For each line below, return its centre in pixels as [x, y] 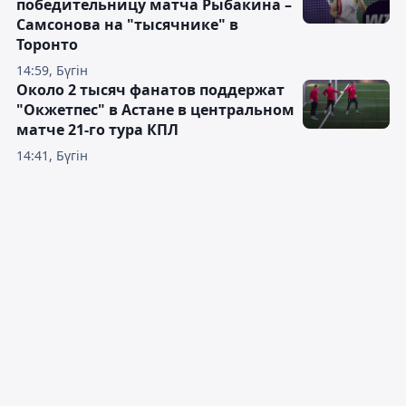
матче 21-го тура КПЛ [97, 130]
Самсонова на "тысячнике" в [127, 24]
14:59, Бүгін [52, 70]
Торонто [47, 44]
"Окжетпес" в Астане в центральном [155, 110]
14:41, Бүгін [52, 155]
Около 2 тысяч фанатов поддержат [150, 90]
